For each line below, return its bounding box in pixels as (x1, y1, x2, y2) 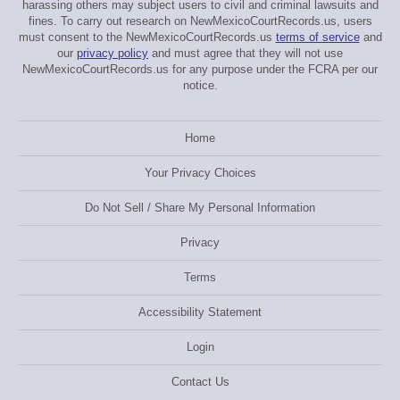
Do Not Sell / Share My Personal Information (85, 201, 315, 214)
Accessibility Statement (138, 305, 262, 319)
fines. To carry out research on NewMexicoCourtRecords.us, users (28, 14, 372, 28)
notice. (182, 79, 218, 92)
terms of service (275, 30, 360, 44)
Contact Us (171, 375, 229, 388)
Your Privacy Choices (144, 166, 256, 179)
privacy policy (77, 46, 148, 60)
